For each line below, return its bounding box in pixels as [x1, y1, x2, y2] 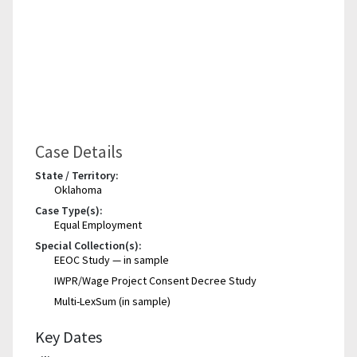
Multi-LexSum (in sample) [54, 293, 171, 308]
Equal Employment [54, 217, 142, 232]
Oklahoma [54, 182, 102, 197]
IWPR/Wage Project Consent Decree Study [54, 273, 257, 288]
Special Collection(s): [35, 237, 142, 253]
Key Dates [35, 326, 102, 347]
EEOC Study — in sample [54, 252, 169, 267]
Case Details [35, 139, 123, 163]
